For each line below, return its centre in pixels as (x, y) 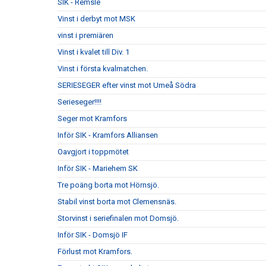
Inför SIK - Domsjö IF (93, 235)
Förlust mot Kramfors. (95, 251)
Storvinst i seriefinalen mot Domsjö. (118, 218)
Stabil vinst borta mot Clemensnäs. (117, 202)
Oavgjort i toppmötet (93, 152)
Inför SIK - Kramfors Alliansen (108, 135)
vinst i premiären (85, 35)
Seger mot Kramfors (92, 118)
